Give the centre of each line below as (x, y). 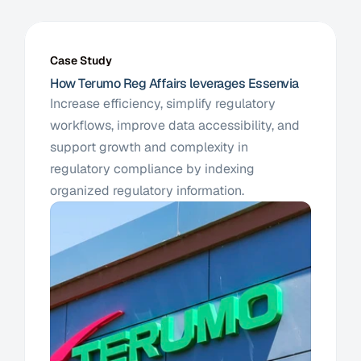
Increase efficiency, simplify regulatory (163, 104)
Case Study (81, 60)
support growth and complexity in (149, 147)
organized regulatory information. (149, 191)
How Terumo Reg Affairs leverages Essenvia (174, 83)
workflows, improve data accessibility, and (175, 125)
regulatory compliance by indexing (152, 169)
